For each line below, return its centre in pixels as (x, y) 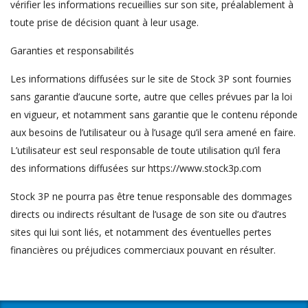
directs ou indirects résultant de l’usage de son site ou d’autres (148, 214)
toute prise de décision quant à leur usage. (104, 23)
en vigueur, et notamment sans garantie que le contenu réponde (154, 115)
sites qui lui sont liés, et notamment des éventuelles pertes (141, 232)
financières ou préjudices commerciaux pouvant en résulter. (143, 250)
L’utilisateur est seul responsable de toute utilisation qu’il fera (145, 151)
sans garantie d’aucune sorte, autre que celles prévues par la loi (151, 97)
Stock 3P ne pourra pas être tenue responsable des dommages (151, 197)
